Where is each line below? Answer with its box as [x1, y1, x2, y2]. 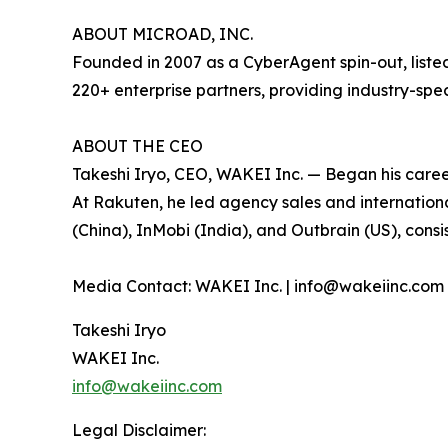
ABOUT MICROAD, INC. [72, 24, 253, 45]
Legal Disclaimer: [72, 420, 206, 441]
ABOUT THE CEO [72, 136, 203, 157]
